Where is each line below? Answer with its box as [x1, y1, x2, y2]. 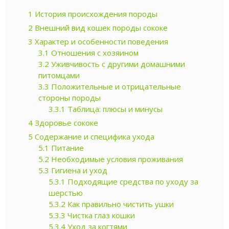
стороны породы [38, 92, 101, 103]
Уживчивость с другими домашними [49, 58, 185, 69]
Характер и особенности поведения [33, 36, 168, 47]
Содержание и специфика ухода [33, 131, 154, 142]
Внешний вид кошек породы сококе [33, 22, 168, 33]
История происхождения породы [33, 8, 157, 19]
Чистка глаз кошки [65, 210, 135, 220]
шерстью [49, 187, 83, 198]
